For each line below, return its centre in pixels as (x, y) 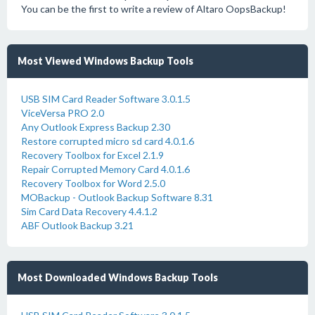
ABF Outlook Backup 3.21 (77, 225)
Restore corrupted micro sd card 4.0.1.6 (108, 141)
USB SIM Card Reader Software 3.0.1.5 (106, 99)
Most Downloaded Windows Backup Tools (118, 277)
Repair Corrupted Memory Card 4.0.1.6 (105, 169)
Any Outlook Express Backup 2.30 (96, 127)
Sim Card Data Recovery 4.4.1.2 (89, 211)
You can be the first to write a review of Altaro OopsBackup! (154, 9)
